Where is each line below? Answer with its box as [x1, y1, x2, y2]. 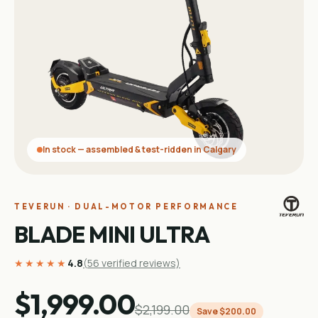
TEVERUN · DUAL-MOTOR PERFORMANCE [14, 201, 238, 212]
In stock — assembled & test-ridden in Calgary [43, 143, 236, 155]
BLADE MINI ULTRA [14, 220, 210, 248]
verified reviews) [99, 256, 180, 270]
